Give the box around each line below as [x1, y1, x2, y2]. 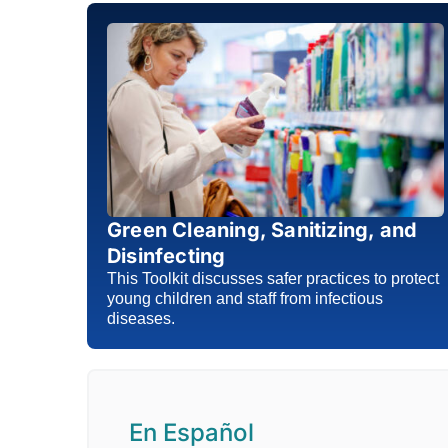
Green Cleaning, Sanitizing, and [107, 218, 418, 243]
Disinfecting [107, 244, 226, 269]
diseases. [107, 310, 175, 328]
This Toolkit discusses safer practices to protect [107, 270, 439, 288]
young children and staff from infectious [107, 290, 383, 308]
